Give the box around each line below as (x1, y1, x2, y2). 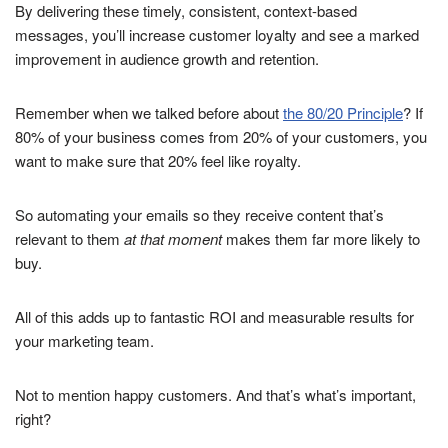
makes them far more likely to (226, 228, 420, 250)
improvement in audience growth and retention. (15, 48, 319, 70)
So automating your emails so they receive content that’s (15, 204, 384, 226)
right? (15, 408, 51, 430)
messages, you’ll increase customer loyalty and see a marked (15, 24, 419, 46)
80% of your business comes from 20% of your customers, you (15, 126, 427, 148)
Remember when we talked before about (15, 102, 283, 124)
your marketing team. (15, 330, 154, 352)
